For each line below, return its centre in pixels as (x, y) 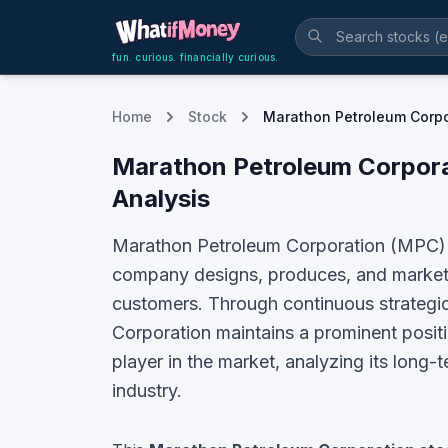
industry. (147, 390)
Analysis (161, 198)
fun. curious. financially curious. (195, 57)
